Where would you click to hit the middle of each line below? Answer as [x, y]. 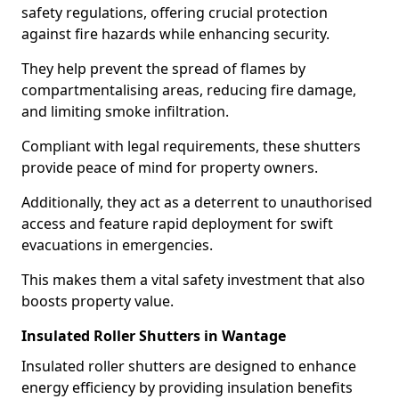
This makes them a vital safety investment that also [193, 280]
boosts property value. [98, 301]
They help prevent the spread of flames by [163, 69]
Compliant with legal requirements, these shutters [191, 146]
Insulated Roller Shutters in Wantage [154, 336]
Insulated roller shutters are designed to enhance [189, 366]
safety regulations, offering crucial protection [175, 12]
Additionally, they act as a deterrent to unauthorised [197, 202]
